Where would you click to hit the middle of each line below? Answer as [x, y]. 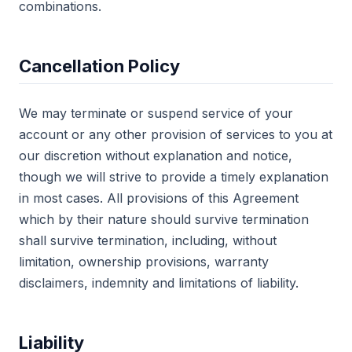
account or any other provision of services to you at [176, 134]
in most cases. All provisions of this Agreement [159, 198]
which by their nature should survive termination [164, 219]
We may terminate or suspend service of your [156, 113]
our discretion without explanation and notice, [156, 156]
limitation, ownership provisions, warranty [144, 262]
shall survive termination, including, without [148, 240]
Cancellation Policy [99, 66]
